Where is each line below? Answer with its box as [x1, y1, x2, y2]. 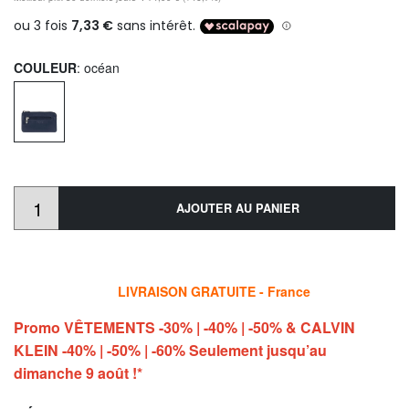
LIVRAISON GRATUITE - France [114, 281, 311, 300]
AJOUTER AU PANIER [176, 199, 299, 216]
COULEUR [14, 58, 77, 78]
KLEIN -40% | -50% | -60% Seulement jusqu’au [14, 339, 327, 361]
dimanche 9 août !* [14, 362, 142, 383]
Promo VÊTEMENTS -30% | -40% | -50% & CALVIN [14, 316, 355, 338]
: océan [77, 58, 120, 78]
